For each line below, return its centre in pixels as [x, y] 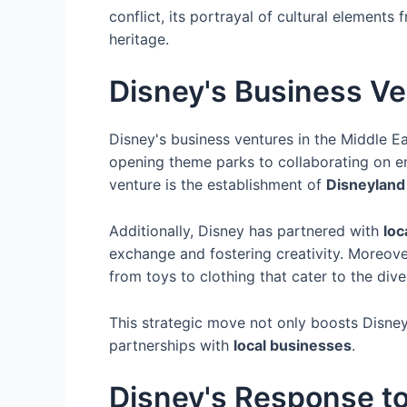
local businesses [293, 345]
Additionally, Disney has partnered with [246, 230]
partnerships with [171, 345]
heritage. [139, 39]
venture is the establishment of [218, 185]
